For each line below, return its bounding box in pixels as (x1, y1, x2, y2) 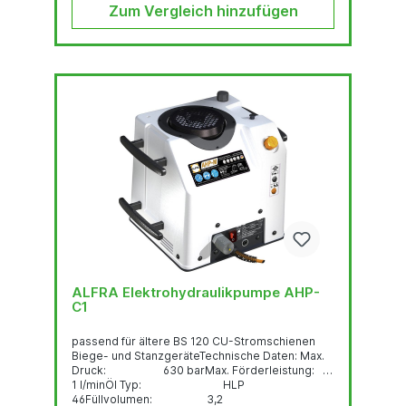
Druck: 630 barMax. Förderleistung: (72, 362, 331, 377)
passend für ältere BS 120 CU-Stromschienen (72, 333, 315, 348)
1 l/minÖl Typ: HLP (72, 377, 245, 391)
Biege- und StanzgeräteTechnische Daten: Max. (72, 348, 300, 362)
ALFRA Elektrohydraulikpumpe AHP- (72, 283, 122, 301)
